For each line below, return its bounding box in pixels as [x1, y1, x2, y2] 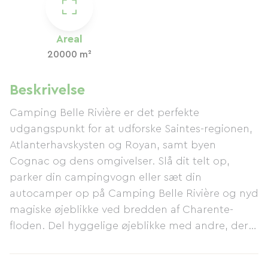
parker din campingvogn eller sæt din [10, 172, 202, 182]
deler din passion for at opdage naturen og [10, 236, 229, 247]
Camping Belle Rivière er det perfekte [10, 107, 199, 118]
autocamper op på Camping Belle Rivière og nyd [10, 188, 258, 199]
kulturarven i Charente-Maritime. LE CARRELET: [10, 252, 248, 263]
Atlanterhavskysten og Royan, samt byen [10, 139, 216, 150]
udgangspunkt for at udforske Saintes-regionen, [10, 123, 252, 134]
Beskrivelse [10, 83, 85, 98]
